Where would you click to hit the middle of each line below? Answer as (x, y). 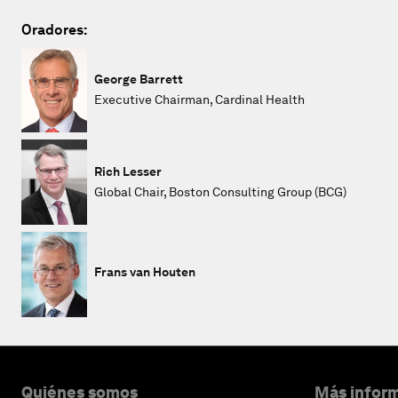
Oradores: (54, 29)
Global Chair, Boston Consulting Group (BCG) (220, 191)
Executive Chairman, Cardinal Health (199, 99)
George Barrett (139, 79)
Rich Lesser (128, 171)
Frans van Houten (145, 272)
